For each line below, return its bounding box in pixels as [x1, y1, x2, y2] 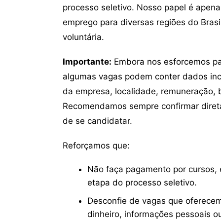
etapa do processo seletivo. [87, 178, 197, 187]
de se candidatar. [63, 116, 132, 126]
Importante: [63, 57, 111, 67]
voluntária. [63, 32, 104, 42]
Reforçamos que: [63, 141, 130, 150]
